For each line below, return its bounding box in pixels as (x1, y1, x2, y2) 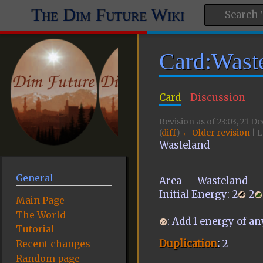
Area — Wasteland (159, 174, 248, 187)
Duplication (159, 237, 217, 250)
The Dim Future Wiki (31, 5, 184, 25)
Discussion (190, 92, 246, 104)
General (15, 172, 53, 184)
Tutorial (15, 223, 55, 235)
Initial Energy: (159, 188, 230, 201)
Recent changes (15, 238, 90, 250)
